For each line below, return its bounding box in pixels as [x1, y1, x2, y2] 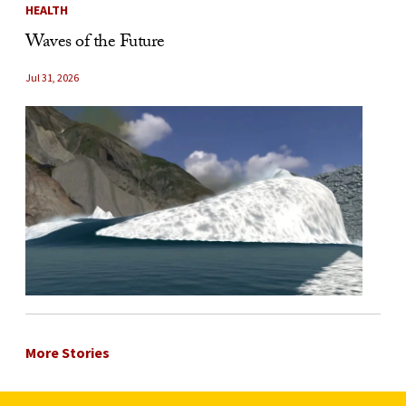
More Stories [25, 343, 110, 362]
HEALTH [25, 2, 68, 19]
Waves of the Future [25, 28, 165, 60]
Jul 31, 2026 [25, 71, 79, 85]
